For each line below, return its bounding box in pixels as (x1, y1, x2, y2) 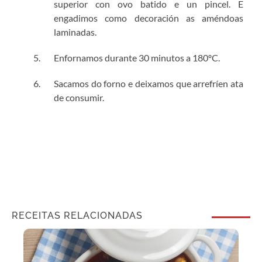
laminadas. (54, 26, 96, 38)
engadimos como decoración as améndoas (54, 12, 243, 24)
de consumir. (54, 92, 104, 104)
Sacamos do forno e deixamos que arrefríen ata (54, 78, 243, 89)
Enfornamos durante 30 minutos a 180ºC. (54, 52, 220, 64)
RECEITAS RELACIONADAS (12, 210, 143, 222)
